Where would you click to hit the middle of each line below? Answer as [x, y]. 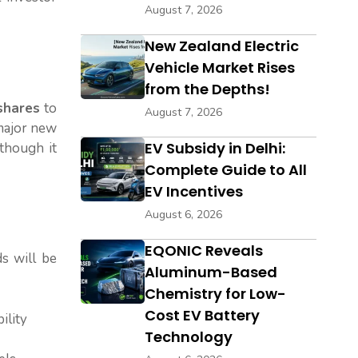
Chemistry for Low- [215, 294]
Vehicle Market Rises [220, 68]
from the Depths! [207, 89]
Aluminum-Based [211, 272]
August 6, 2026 [183, 215]
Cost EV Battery [202, 316]
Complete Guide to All [226, 170]
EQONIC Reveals [204, 251]
